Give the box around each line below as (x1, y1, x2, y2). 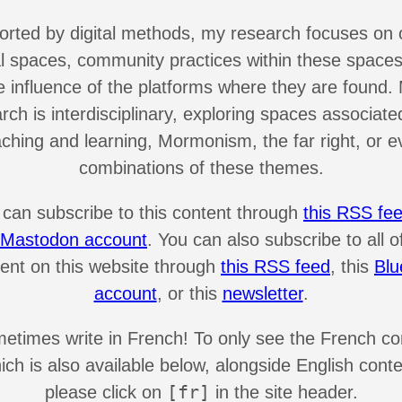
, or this (156, 283, 223, 303)
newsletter (222, 283, 303, 303)
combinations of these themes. (78, 157, 324, 178)
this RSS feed (221, 256, 330, 276)
